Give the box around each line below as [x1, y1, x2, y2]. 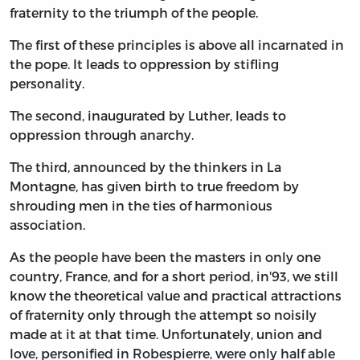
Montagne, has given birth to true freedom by [10, 178, 299, 194]
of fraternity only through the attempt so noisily [10, 307, 317, 323]
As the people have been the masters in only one [10, 249, 321, 265]
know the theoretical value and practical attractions [10, 288, 342, 304]
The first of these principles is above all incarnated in [10, 37, 344, 53]
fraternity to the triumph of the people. [10, 5, 258, 21]
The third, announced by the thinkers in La [10, 159, 281, 175]
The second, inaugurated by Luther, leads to [10, 108, 286, 124]
